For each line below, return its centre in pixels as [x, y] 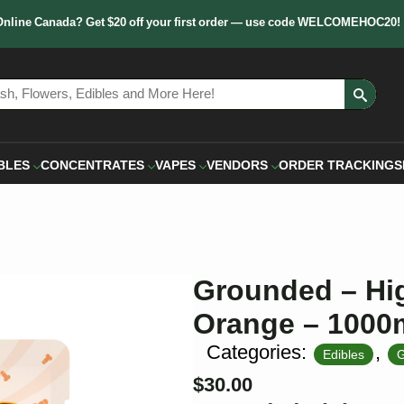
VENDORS [237, 166]
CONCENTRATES [92, 166]
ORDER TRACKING [336, 166]
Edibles [344, 356]
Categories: [259, 354]
